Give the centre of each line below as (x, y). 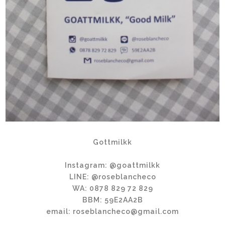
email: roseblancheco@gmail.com (113, 211)
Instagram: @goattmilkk (113, 165)
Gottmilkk (113, 142)
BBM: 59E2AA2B (113, 200)
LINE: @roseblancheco (113, 177)
